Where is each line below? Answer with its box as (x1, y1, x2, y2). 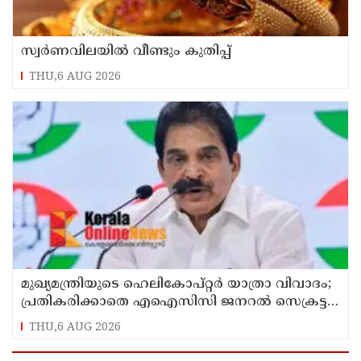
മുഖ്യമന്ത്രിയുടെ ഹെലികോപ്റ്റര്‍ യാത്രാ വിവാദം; (21, 232, 331, 249)
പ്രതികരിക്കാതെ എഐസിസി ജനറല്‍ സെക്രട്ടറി (21, 250, 339, 267)
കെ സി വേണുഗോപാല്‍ (21, 268, 176, 284)
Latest (12, 322, 60, 342)
